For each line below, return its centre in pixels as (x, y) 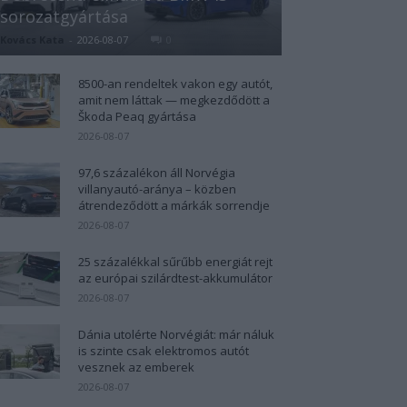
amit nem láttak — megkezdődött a (174, 99)
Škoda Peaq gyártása (137, 116)
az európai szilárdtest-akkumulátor (175, 278)
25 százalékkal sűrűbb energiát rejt (175, 261)
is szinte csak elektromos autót (164, 350)
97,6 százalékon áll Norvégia (157, 172)
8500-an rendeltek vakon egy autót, (175, 83)
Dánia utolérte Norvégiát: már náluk (176, 334)
